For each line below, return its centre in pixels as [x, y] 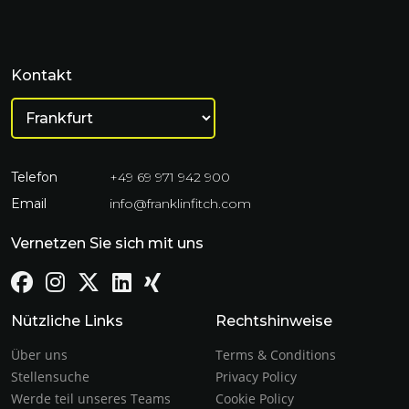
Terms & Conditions [276, 355]
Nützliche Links [67, 321]
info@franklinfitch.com [180, 204]
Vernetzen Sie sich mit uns [107, 244]
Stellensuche [50, 377]
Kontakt [42, 76]
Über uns [39, 355]
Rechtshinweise [274, 321]
